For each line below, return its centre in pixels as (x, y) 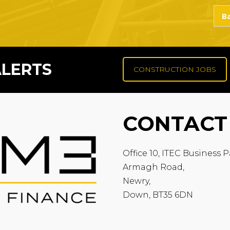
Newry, (137, 181)
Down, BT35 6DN (158, 195)
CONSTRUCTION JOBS (175, 69)
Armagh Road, (154, 167)
